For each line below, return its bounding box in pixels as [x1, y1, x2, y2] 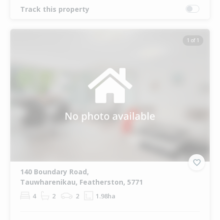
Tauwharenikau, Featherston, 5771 [20, 177, 143, 187]
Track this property [20, 4, 89, 14]
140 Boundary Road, [20, 167, 89, 177]
